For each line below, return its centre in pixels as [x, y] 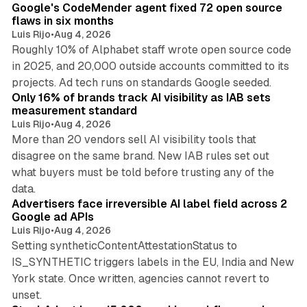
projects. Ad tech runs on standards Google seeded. [141, 83]
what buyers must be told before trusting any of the [143, 173]
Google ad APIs [52, 217]
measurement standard [74, 111]
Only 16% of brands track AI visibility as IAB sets [141, 98]
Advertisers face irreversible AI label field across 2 [149, 204]
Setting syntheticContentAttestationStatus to [124, 246]
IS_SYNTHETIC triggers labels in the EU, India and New [152, 262]
